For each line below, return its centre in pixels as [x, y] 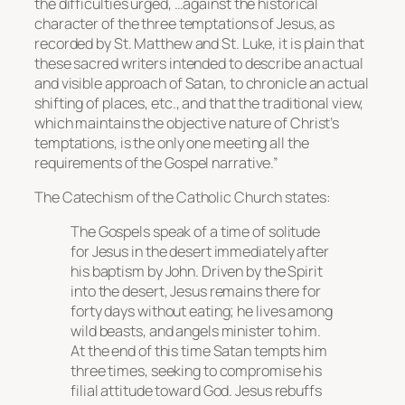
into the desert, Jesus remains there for [196, 292]
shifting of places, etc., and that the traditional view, [199, 103]
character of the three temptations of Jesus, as [185, 23]
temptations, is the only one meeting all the [172, 142]
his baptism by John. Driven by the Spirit [197, 272]
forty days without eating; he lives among [202, 311]
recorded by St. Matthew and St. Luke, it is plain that [199, 43]
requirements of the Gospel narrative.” [157, 162]
